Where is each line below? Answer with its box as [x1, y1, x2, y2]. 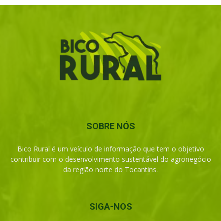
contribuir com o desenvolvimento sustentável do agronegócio [10, 154, 211, 164]
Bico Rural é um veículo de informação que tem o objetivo [17, 144, 204, 153]
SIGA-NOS [89, 201, 132, 212]
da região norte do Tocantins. [63, 164, 158, 174]
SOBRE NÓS [86, 120, 135, 131]
